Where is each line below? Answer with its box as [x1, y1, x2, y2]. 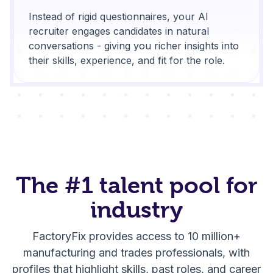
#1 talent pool [64, 171, 220, 199]
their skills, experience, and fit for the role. [29, 54, 225, 66]
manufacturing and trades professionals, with [23, 246, 250, 259]
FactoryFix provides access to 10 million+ [32, 229, 241, 243]
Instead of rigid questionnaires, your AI [29, 10, 209, 23]
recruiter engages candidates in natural [29, 24, 210, 37]
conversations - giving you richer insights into [29, 39, 239, 52]
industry [90, 196, 183, 223]
